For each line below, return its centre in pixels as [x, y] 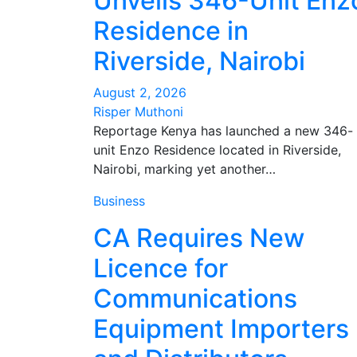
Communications [195, 298]
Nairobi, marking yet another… [184, 169]
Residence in [171, 31]
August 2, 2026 [140, 92]
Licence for [161, 268]
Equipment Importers [221, 329]
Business [119, 201]
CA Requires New [199, 238]
